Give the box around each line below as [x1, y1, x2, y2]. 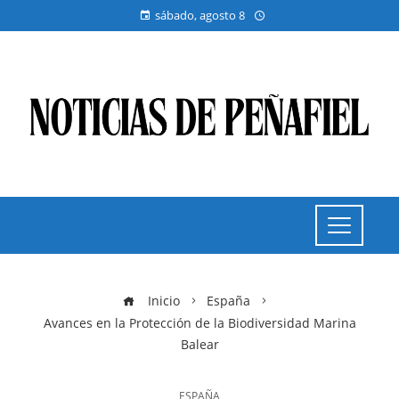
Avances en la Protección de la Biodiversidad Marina [43, 314, 356, 331]
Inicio [143, 292, 180, 309]
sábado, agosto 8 [154, 7, 245, 23]
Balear [180, 336, 219, 353]
